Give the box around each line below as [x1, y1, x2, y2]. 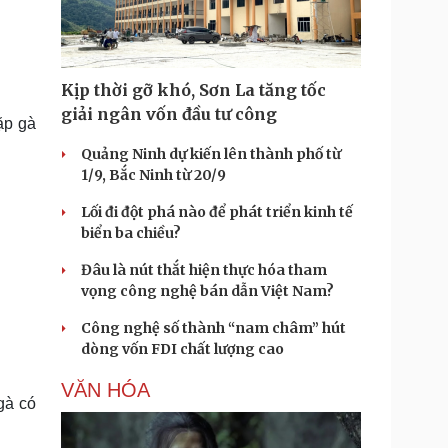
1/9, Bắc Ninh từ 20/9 [81, 166, 226, 184]
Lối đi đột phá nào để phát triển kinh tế [81, 203, 353, 221]
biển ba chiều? [81, 224, 181, 242]
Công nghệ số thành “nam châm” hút [81, 319, 346, 337]
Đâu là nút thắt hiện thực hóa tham [81, 261, 327, 279]
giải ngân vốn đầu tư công [61, 104, 277, 124]
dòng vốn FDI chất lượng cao [81, 340, 284, 358]
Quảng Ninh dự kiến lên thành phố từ [81, 145, 341, 163]
